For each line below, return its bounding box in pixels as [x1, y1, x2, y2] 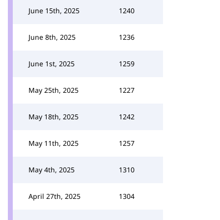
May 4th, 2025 [28, 165, 75, 174]
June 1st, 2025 [28, 59, 75, 68]
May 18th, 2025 [28, 112, 79, 121]
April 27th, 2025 [28, 192, 81, 201]
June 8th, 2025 [28, 32, 76, 42]
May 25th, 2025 [28, 85, 79, 95]
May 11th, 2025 [28, 138, 79, 148]
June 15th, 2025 [28, 6, 80, 15]
